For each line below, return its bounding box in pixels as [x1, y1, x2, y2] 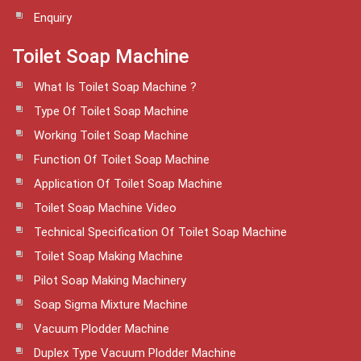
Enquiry [34, 10, 72, 25]
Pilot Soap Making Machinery [34, 272, 186, 288]
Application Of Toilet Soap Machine [34, 176, 222, 191]
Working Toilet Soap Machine [34, 127, 189, 143]
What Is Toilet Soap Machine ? [34, 79, 197, 94]
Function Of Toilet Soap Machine [34, 151, 210, 167]
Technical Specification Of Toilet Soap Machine [34, 224, 287, 239]
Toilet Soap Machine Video [34, 200, 176, 215]
